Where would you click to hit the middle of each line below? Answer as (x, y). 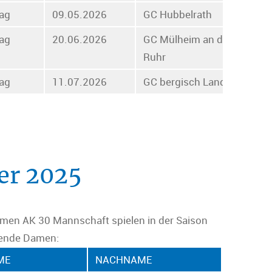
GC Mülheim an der (188, 39)
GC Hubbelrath (178, 15)
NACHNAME (124, 259)
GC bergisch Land (185, 82)
